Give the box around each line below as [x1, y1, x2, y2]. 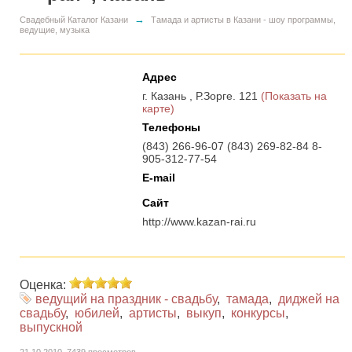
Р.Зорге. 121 [195, 90, 258, 103]
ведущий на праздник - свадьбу [35, 292, 217, 306]
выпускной [19, 321, 82, 335]
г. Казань [141, 90, 189, 103]
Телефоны [141, 121, 200, 134]
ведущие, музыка [19, 25, 90, 35]
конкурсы [230, 306, 285, 321]
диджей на [277, 292, 339, 306]
